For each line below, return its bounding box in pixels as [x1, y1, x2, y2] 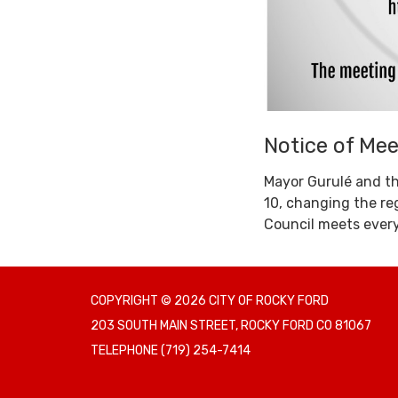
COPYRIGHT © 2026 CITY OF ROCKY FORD [91, 293, 329, 309]
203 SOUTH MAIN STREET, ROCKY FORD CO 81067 [91, 318, 371, 334]
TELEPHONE [91, 343, 158, 359]
